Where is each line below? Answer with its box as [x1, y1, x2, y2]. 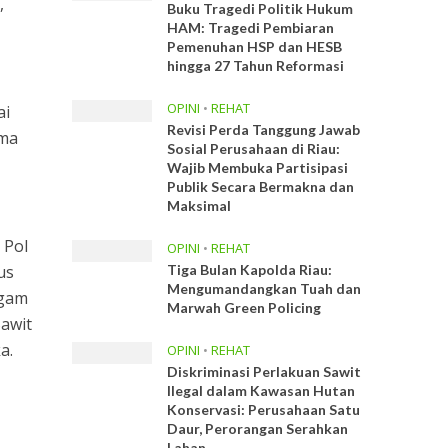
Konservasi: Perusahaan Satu [167, 401, 361, 418]
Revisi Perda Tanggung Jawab [167, 121, 361, 138]
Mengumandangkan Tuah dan [167, 280, 362, 297]
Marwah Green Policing [167, 299, 322, 316]
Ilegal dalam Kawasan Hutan [167, 382, 356, 399]
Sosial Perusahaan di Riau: [167, 140, 341, 157]
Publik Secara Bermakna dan [167, 178, 355, 195]
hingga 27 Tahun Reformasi [167, 57, 345, 74]
